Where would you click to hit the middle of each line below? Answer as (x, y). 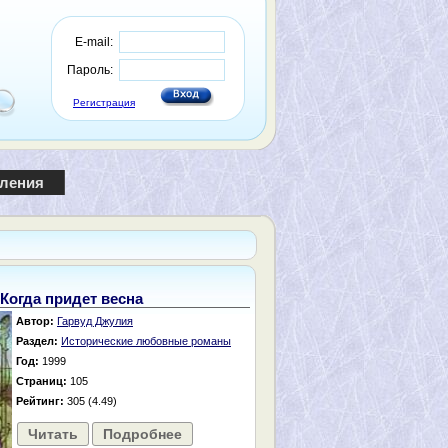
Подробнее (142, 434)
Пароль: (90, 70)
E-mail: (94, 42)
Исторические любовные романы (146, 341)
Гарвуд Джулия (95, 321)
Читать (53, 434)
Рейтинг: (40, 401)
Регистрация (104, 102)
